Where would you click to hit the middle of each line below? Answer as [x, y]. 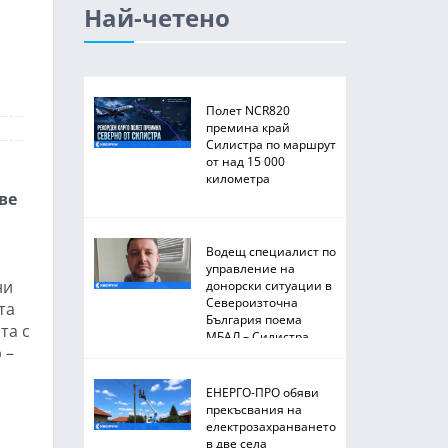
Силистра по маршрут [270, 144]
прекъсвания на [253, 409]
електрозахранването [270, 426]
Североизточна [251, 302]
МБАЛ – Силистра [257, 336]
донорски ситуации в [268, 285]
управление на [250, 268]
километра [237, 178]
